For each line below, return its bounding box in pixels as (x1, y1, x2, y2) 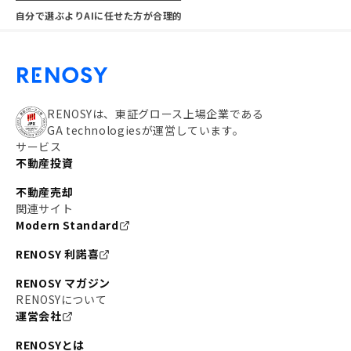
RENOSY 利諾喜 (16, 246, 100, 262)
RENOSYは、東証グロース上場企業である (47, 106, 264, 121)
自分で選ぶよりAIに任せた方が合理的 (16, 9, 183, 22)
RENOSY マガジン (16, 275, 111, 291)
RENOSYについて (16, 291, 107, 307)
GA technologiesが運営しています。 (47, 122, 244, 138)
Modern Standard (16, 217, 119, 233)
